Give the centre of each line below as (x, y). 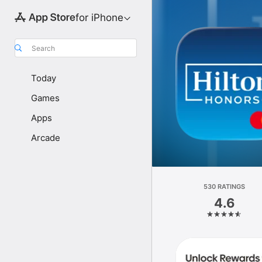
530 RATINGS (225, 187)
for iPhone (99, 18)
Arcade (46, 138)
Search (43, 48)
